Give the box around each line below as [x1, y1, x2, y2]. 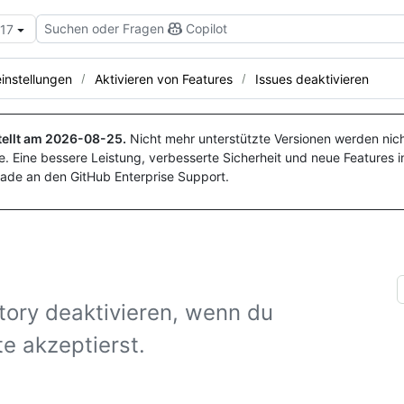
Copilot [186, 21, 227, 36]
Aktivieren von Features [95, 70, 233, 87]
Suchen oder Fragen [44, 21, 164, 36]
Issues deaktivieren [255, 70, 369, 87]
